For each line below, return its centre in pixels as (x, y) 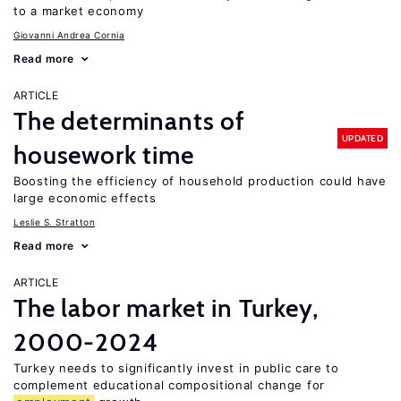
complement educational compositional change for (169, 385)
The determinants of (129, 121)
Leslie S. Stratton (54, 222)
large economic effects (85, 198)
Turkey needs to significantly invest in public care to (176, 368)
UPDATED (362, 138)
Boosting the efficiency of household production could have (200, 181)
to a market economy (79, 11)
